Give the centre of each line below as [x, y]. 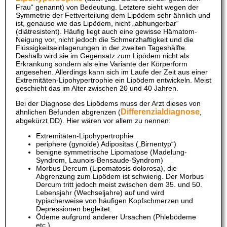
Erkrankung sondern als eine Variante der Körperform [102, 64]
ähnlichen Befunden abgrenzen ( [68, 112]
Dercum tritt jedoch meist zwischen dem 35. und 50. [119, 185]
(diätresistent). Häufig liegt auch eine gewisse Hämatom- [106, 32]
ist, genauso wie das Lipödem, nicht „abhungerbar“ [97, 24]
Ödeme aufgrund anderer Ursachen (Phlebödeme [116, 217]
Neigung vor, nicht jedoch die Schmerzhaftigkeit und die [105, 40]
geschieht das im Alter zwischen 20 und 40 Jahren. [97, 88]
